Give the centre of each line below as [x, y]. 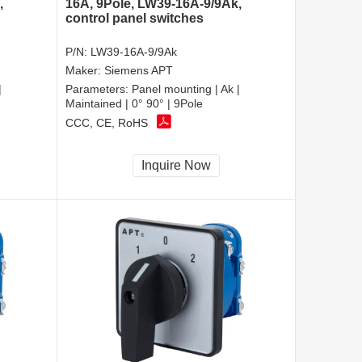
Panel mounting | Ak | [186, 88]
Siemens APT [139, 70]
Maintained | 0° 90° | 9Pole [134, 103]
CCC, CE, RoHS [107, 123]
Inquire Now [176, 165]
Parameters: [99, 88]
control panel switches [135, 18]
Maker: [85, 70]
